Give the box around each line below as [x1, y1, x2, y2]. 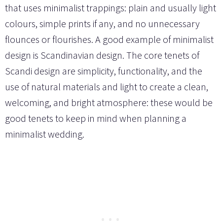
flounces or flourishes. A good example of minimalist [5, 33, 214, 46]
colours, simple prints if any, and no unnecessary [5, 17, 200, 30]
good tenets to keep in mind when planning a [5, 112, 186, 125]
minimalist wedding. [5, 128, 84, 141]
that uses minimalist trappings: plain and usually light [5, 1, 216, 14]
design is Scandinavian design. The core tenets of [5, 49, 199, 62]
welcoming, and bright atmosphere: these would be [5, 96, 213, 109]
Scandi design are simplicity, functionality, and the [5, 65, 202, 77]
